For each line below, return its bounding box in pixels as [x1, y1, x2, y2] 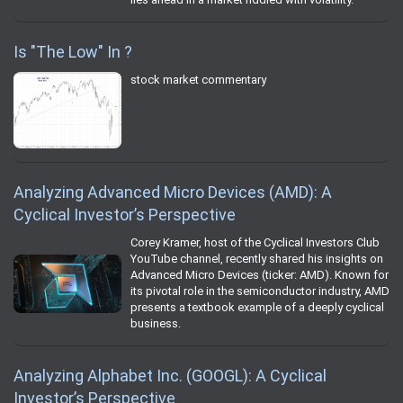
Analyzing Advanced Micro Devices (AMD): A [13, 183, 332, 202]
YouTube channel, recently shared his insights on [130, 252, 383, 266]
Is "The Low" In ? [13, 42, 132, 62]
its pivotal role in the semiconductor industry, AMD [130, 284, 390, 299]
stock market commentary [130, 73, 266, 87]
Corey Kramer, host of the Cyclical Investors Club [130, 236, 380, 250]
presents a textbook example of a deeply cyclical [130, 300, 384, 315]
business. [130, 317, 181, 331]
